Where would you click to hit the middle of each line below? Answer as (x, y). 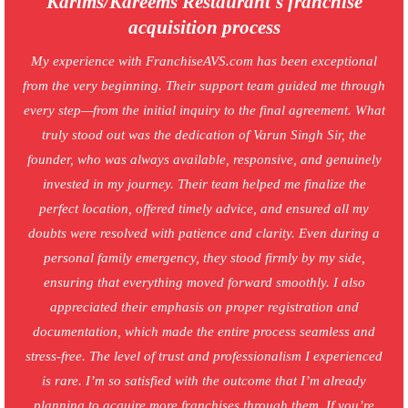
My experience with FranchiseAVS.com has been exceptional (204, 61)
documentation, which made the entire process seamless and (204, 332)
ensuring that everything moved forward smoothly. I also (204, 283)
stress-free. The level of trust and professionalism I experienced (204, 357)
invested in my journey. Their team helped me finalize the (204, 184)
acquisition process (204, 28)
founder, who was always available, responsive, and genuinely (204, 160)
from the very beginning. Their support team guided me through (204, 86)
